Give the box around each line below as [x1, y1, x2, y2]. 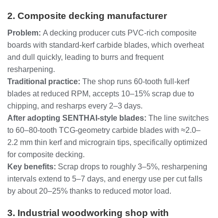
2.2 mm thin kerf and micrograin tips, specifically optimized [7, 138, 207, 147]
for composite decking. [7, 150, 85, 159]
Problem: [7, 29, 41, 37]
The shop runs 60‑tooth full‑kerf [80, 77, 189, 86]
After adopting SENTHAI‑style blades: [7, 114, 146, 123]
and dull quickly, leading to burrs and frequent [7, 53, 163, 62]
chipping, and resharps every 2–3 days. [7, 102, 143, 110]
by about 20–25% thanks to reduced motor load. [7, 187, 171, 196]
